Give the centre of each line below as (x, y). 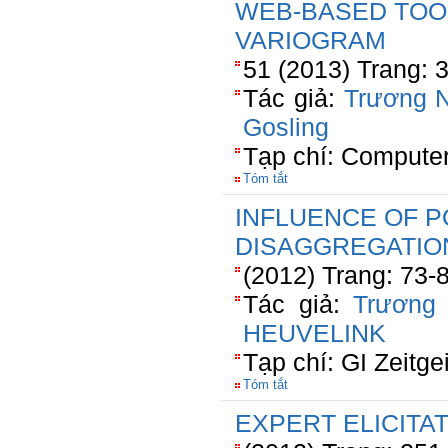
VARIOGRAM (310, 40)
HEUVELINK (314, 333)
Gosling (286, 127)
